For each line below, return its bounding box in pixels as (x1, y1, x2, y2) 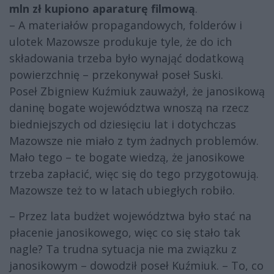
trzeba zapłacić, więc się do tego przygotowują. (9, 166, 259, 182)
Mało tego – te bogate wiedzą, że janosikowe (9, 150, 245, 165)
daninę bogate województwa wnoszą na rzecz (9, 100, 249, 116)
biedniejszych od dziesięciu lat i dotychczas (9, 117, 236, 132)
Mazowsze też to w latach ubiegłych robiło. (9, 183, 235, 198)
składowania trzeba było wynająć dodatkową (9, 51, 244, 66)
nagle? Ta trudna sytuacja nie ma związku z (9, 242, 237, 257)
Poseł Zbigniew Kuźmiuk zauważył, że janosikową (9, 84, 265, 99)
